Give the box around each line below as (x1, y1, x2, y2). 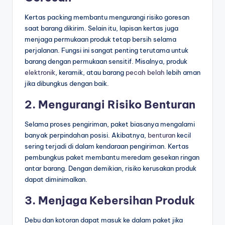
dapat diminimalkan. (25, 175, 87, 184)
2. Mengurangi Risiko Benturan (25, 97, 195, 112)
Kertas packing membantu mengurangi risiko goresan (25, 13, 189, 22)
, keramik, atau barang (55, 68, 126, 77)
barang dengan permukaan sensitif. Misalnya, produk (25, 57, 187, 66)
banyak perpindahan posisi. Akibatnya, (25, 131, 148, 140)
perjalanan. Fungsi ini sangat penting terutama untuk (25, 46, 188, 55)
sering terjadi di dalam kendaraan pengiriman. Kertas (25, 142, 189, 151)
